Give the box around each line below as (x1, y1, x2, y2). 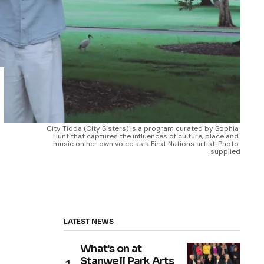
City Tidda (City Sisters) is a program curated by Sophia (47, 124, 239, 133)
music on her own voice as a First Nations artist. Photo (53, 139, 239, 148)
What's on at (80, 242, 142, 255)
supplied (210, 147, 240, 156)
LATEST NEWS (64, 217, 114, 226)
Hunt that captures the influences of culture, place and (53, 131, 239, 141)
